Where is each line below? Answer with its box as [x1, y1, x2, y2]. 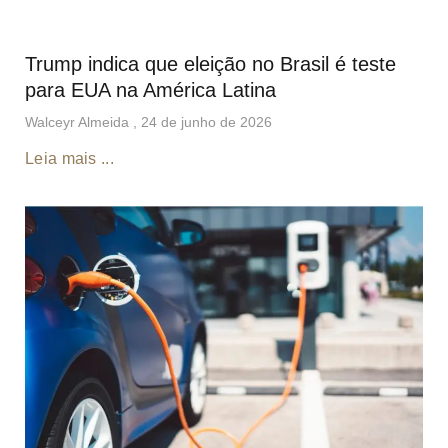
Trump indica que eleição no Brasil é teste [25, 53, 396, 76]
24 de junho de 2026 [141, 114, 272, 131]
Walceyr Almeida [25, 114, 133, 131]
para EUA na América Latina [25, 79, 276, 102]
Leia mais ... [25, 150, 114, 168]
